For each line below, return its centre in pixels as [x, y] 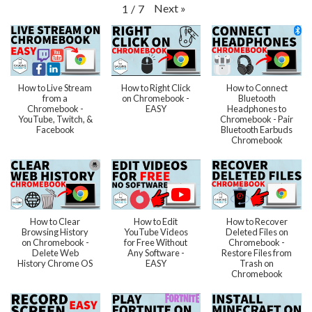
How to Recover [257, 221]
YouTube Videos [156, 232]
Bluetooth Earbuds [257, 129]
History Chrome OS [55, 263]
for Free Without [156, 242]
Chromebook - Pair [257, 119]
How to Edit [156, 221]
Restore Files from [257, 252]
